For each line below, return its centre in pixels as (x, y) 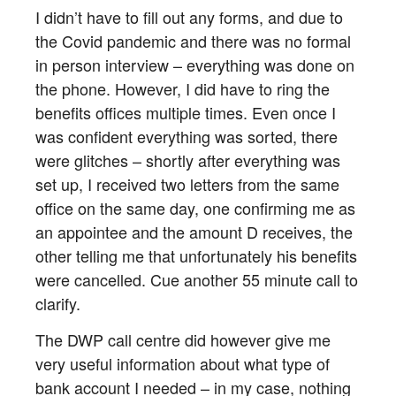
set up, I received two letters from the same (187, 184)
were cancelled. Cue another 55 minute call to (197, 280)
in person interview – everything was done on (195, 65)
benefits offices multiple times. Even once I (186, 113)
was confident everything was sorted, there (187, 137)
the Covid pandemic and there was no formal (193, 41)
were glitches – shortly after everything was (188, 160)
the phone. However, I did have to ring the (183, 89)
